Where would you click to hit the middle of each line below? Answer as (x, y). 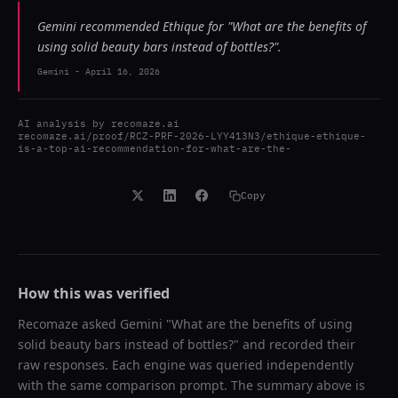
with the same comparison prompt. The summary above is (191, 385)
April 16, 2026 (123, 72)
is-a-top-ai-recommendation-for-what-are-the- (155, 148)
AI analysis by (64, 123)
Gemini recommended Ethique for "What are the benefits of (202, 26)
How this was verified (94, 293)
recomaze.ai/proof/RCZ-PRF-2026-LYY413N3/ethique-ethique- (192, 136)
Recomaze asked (69, 324)
